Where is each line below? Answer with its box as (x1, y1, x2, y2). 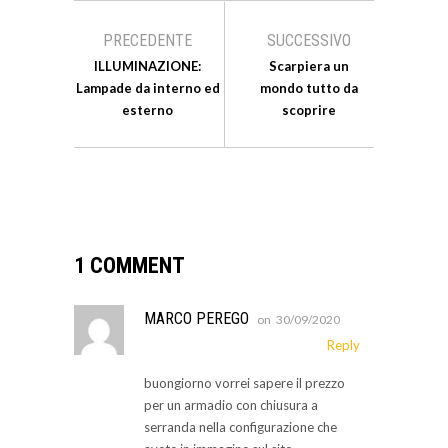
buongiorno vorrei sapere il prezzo (144, 374, 345, 391)
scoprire (281, 101, 336, 118)
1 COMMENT (74, 252, 185, 278)
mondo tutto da (259, 79, 358, 96)
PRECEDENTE (103, 30, 192, 50)
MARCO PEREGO (144, 308, 249, 328)
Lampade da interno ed (75, 79, 220, 96)
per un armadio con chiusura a (144, 396, 318, 413)
